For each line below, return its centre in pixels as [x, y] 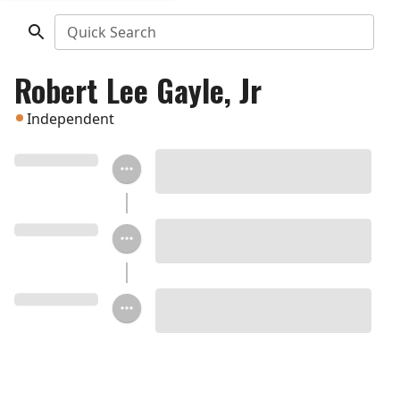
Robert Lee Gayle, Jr [138, 90]
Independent [71, 119]
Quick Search [111, 32]
